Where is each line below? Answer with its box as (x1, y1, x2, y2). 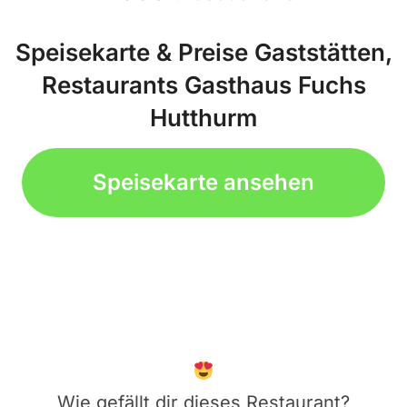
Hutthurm (150, 104, 257, 133)
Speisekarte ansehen (93, 169, 314, 196)
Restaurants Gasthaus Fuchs (41, 71, 366, 100)
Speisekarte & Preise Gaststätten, (15, 38, 392, 67)
